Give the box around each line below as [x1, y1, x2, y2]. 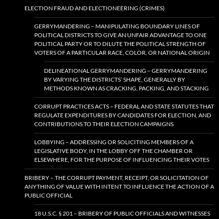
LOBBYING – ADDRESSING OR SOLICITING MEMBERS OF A [34, 138, 194, 146]
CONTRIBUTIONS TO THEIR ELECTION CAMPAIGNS [34, 120, 174, 128]
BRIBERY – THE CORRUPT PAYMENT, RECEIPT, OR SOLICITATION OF [24, 174, 209, 182]
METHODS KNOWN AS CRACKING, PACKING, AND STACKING [44, 85, 209, 92]
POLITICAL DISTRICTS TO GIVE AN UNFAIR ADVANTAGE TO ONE [34, 31, 207, 39]
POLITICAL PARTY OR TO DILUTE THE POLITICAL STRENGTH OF [34, 40, 206, 48]
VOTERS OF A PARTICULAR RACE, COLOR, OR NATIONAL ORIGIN [34, 49, 210, 57]
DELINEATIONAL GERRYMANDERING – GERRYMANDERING [44, 67, 207, 75]
